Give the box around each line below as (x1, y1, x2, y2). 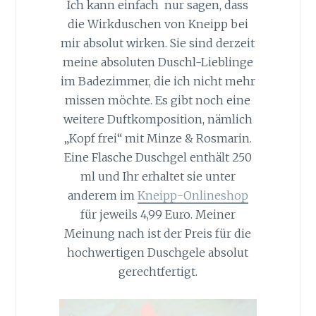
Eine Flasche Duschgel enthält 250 (63, 150, 252, 164)
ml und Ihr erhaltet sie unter (80, 169, 236, 183)
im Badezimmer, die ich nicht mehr (60, 73, 255, 88)
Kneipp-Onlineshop (137, 188, 248, 202)
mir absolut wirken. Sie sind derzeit (61, 35, 255, 50)
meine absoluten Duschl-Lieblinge (62, 54, 253, 69)
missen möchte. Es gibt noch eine (65, 92, 251, 107)
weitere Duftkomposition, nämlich (63, 111, 253, 126)
